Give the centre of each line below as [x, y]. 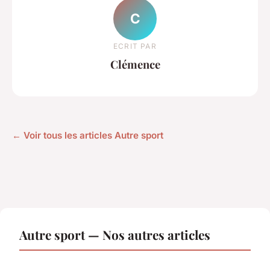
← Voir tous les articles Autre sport [88, 136]
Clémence [135, 64]
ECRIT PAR [135, 46]
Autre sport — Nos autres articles [115, 235]
